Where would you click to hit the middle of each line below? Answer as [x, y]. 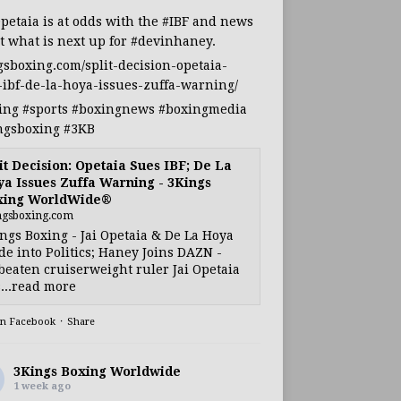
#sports [45, 109]
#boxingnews [113, 109]
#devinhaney [171, 41]
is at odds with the [100, 21]
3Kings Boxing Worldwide [97, 371]
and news [221, 21]
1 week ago [42, 386]
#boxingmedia [202, 109]
